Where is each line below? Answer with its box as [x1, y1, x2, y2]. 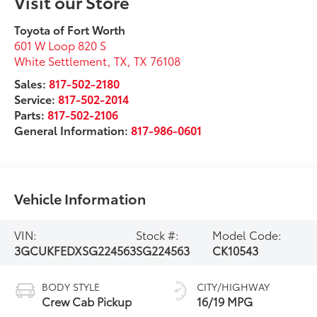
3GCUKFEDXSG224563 [14, 241, 137, 258]
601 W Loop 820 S [14, 36, 107, 53]
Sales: [14, 74, 50, 91]
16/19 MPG [197, 292, 253, 309]
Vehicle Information [14, 188, 146, 208]
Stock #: [136, 226, 180, 243]
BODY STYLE [42, 279, 100, 294]
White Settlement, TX [14, 52, 128, 69]
